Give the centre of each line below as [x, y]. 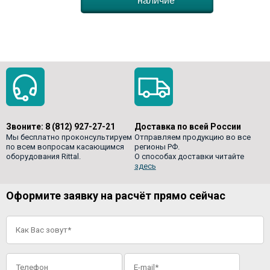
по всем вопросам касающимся [65, 147]
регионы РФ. [157, 147]
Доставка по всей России [187, 127]
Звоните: [26, 127]
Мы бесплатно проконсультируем [69, 137]
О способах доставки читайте [189, 157]
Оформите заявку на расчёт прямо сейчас [116, 195]
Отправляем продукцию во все [192, 137]
